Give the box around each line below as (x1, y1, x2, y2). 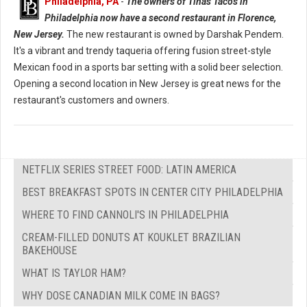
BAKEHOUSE (22, 243, 77, 257)
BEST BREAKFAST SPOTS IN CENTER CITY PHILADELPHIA (22, 185, 283, 199)
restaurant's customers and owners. (14, 94, 169, 106)
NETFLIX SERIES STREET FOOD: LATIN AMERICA (22, 162, 236, 176)
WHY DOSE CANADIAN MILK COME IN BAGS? (22, 288, 220, 302)
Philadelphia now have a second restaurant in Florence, (45, 12, 276, 23)
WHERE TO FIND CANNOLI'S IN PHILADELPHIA (22, 208, 229, 221)
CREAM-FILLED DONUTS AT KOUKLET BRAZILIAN (22, 230, 241, 244)
